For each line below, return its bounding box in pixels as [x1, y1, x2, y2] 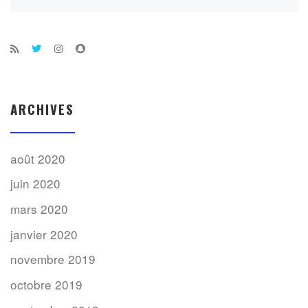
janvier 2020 [10, 225, 78, 243]
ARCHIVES [10, 99, 74, 119]
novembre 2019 [10, 250, 96, 268]
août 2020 [10, 149, 65, 167]
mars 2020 [10, 200, 68, 217]
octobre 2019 [10, 276, 82, 294]
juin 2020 [10, 175, 60, 192]
